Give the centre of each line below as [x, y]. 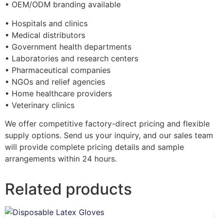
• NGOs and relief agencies [55, 82]
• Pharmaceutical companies [58, 70]
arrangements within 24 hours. [61, 158]
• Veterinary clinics [40, 105]
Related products [68, 189]
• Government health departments [68, 46]
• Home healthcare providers [58, 93]
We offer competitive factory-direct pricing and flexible [107, 123]
